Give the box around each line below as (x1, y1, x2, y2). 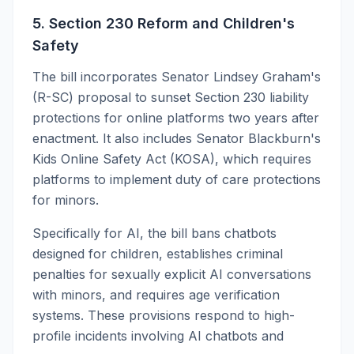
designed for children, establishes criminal (32, 246, 283, 262)
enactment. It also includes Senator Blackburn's (32, 130, 321, 146)
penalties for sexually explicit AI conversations (32, 266, 311, 282)
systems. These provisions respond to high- (32, 307, 295, 323)
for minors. (32, 192, 99, 208)
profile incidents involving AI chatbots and (32, 328, 284, 344)
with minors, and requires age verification (32, 287, 280, 303)
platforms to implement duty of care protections (32, 171, 321, 187)
